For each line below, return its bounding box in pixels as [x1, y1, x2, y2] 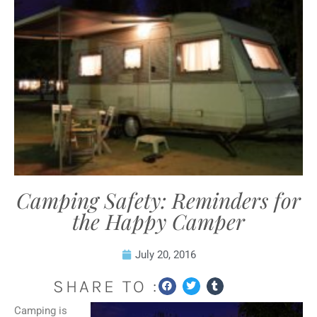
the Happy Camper [72, 207, 245, 236]
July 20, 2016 [134, 248, 196, 261]
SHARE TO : [53, 276, 158, 296]
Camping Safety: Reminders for [16, 186, 301, 214]
